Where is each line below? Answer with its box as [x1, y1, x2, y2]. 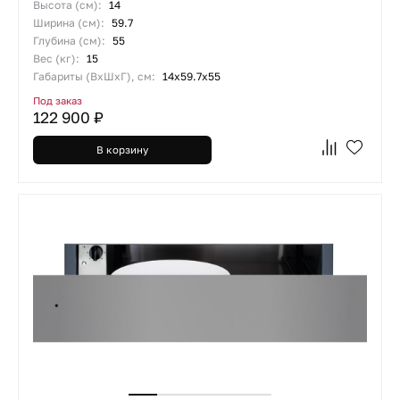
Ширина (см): [33, 16, 107, 29]
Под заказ [33, 95, 82, 106]
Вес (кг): [33, 52, 82, 65]
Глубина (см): [33, 34, 108, 47]
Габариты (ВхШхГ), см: [33, 70, 158, 83]
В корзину [96, 143, 148, 155]
